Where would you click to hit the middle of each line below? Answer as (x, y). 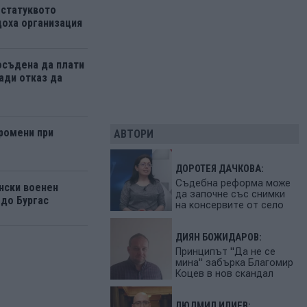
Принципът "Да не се (225, 251)
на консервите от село (229, 205)
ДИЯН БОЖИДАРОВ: (218, 237)
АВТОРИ (133, 134)
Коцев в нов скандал (224, 273)
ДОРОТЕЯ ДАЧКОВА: (219, 169)
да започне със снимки (230, 194)
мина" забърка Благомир (234, 262)
